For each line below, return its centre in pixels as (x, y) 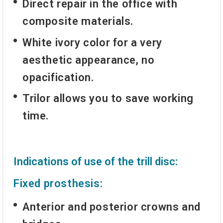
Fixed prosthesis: (58, 184)
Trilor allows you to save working (108, 98)
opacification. (58, 77)
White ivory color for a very (92, 42)
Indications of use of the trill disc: (96, 161)
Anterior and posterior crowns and (111, 207)
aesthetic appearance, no (89, 60)
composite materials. (78, 21)
